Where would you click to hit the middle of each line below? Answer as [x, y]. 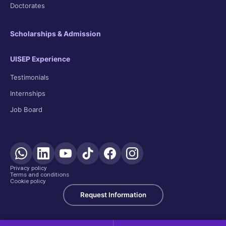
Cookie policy [28, 181]
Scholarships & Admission [55, 34]
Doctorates [27, 6]
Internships [28, 93]
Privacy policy [29, 168]
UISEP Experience [40, 59]
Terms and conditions [40, 175]
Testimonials [30, 77]
